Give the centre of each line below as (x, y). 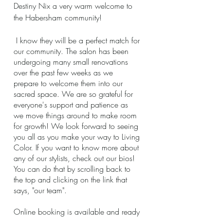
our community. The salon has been (72, 51)
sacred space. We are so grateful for (74, 94)
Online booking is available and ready (78, 212)
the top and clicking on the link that (72, 180)
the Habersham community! (59, 18)
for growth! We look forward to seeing (77, 126)
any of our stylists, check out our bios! (75, 158)
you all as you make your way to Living (78, 137)
